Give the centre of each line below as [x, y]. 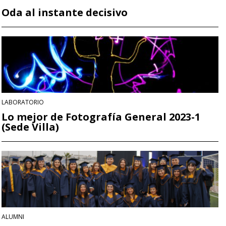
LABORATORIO [23, 102]
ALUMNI [13, 217]
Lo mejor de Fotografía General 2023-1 [101, 117]
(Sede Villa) [30, 127]
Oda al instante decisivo [65, 12]
